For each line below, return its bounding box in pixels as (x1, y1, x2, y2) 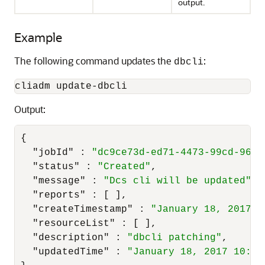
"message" (33, 176, 86, 186)
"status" (33, 161, 80, 172)
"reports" (33, 190, 86, 201)
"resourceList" (33, 218, 115, 229)
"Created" (98, 161, 151, 172)
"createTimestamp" (33, 204, 133, 215)
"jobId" (33, 147, 74, 158)
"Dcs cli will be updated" (104, 176, 251, 186)
